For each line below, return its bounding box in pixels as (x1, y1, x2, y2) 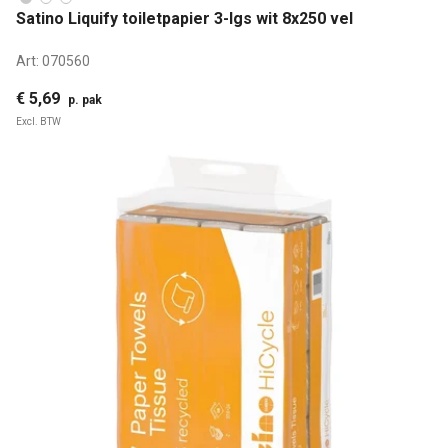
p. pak (68, 93, 102, 108)
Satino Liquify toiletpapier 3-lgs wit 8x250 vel (16, 9, 353, 29)
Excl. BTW (16, 116, 61, 128)
